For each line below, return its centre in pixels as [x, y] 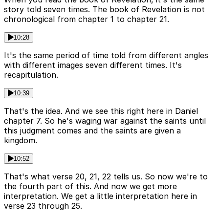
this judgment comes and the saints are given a [92, 130]
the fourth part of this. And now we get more [90, 186]
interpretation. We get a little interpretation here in [100, 196]
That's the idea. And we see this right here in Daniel [101, 111]
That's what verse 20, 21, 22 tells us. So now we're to [106, 176]
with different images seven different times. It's [93, 65]
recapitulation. [31, 75]
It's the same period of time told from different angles [106, 55]
